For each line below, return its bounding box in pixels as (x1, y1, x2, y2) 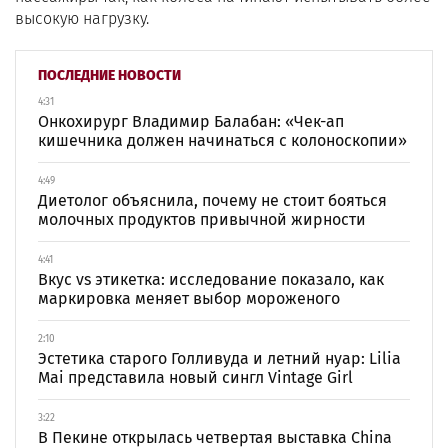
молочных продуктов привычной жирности (38, 210, 366, 229)
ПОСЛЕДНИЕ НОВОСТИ (38, 67, 181, 84)
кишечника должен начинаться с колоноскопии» (38, 131, 407, 150)
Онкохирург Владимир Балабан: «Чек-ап (38, 112, 344, 131)
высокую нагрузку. (15, 9, 149, 28)
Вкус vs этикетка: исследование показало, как (38, 270, 384, 289)
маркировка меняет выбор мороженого (38, 289, 340, 308)
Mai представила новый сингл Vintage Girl (38, 368, 353, 387)
